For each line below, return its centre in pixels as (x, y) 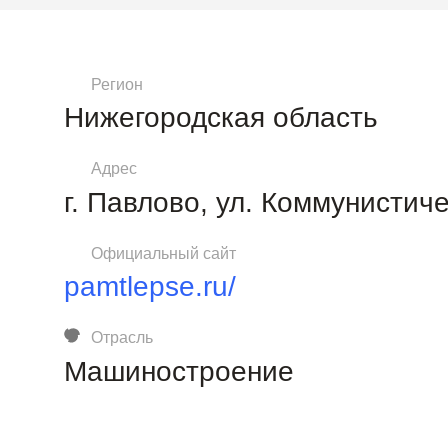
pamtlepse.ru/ (150, 287)
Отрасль (122, 338)
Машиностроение (179, 371)
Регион (117, 85)
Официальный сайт (164, 253)
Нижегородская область (221, 118)
